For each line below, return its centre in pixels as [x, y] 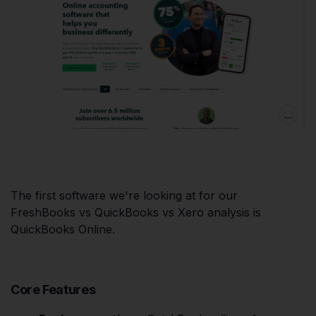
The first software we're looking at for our [124, 196]
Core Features [53, 290]
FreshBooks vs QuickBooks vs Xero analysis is [136, 213]
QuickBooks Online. [63, 230]
